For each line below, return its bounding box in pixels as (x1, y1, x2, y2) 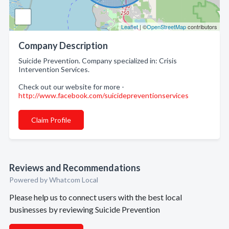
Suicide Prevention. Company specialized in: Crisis (18, 56, 177, 65)
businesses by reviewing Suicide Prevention (9, 204, 160, 214)
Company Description (18, 40, 108, 51)
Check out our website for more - (18, 82, 124, 91)
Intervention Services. (18, 65, 89, 74)
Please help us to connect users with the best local (9, 192, 182, 202)
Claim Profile (31, 116, 71, 124)
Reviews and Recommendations (9, 162, 141, 173)
